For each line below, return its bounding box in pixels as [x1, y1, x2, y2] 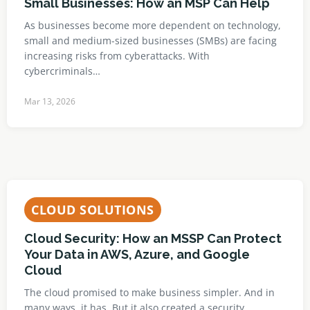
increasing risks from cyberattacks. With [24, 49, 210, 62]
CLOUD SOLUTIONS [31, 201, 154, 218]
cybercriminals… [24, 64, 100, 77]
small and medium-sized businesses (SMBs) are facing [24, 34, 277, 47]
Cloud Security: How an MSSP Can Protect [24, 231, 282, 246]
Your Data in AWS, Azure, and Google [24, 247, 250, 262]
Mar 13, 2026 [24, 95, 75, 107]
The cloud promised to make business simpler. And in [24, 286, 275, 299]
